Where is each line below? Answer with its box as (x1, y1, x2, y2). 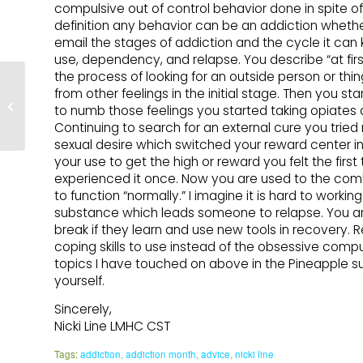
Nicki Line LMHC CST (54, 317, 170, 335)
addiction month (126, 347, 196, 361)
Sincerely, (54, 300, 112, 318)
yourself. (54, 272, 105, 290)
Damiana (28, 114, 70, 130)
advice (201, 347, 230, 361)
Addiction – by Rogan (28, 97, 129, 113)
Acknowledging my (28, 80, 117, 96)
